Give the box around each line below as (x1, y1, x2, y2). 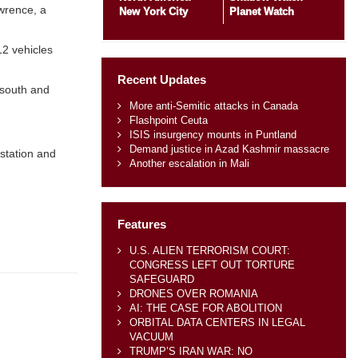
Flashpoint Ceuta (129, 113, 208, 126)
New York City (118, 5, 188, 18)
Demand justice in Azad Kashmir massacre (129, 142, 329, 155)
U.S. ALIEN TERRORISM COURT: (129, 244, 290, 257)
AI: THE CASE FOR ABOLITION (129, 301, 282, 314)
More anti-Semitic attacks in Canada (129, 99, 298, 112)
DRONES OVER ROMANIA (129, 287, 258, 300)
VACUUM (129, 330, 173, 343)
